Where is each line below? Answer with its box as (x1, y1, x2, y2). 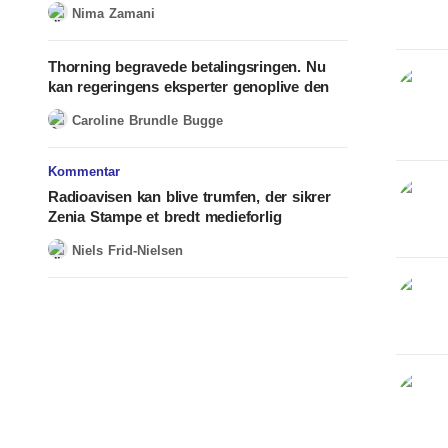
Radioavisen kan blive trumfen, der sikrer (48, 188, 331, 205)
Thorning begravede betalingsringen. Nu (48, 58, 326, 75)
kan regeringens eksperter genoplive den (48, 78, 330, 95)
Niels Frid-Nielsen (72, 242, 183, 258)
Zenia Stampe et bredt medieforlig (48, 208, 282, 225)
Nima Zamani (72, 5, 155, 21)
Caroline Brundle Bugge (72, 112, 223, 128)
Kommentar (48, 164, 120, 179)
